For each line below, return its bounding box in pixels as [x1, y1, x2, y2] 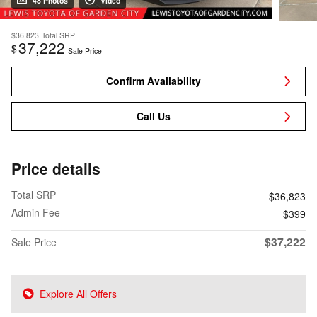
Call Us [136, 109, 171, 124]
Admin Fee [11, 205, 60, 220]
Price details [11, 158, 100, 180]
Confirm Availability [105, 74, 201, 88]
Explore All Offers [40, 287, 117, 301]
